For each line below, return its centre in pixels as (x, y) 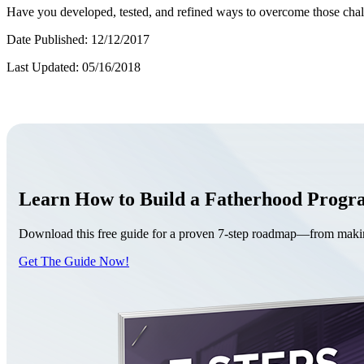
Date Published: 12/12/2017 (78, 40)
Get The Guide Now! (74, 262)
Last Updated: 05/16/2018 (74, 67)
